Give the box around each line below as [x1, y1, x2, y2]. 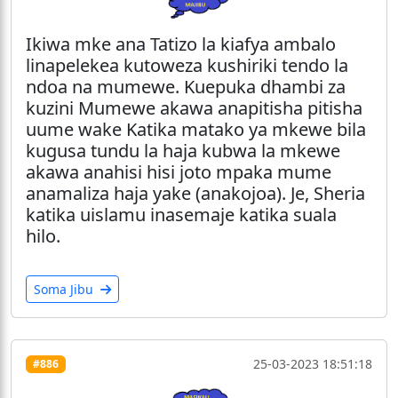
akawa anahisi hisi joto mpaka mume [26, 160, 331, 185]
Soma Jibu [34, 281, 97, 298]
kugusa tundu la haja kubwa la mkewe [26, 139, 340, 163]
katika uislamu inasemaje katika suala [26, 203, 337, 227]
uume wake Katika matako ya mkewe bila [26, 117, 366, 142]
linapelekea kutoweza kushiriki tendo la [26, 53, 348, 78]
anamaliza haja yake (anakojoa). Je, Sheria [26, 181, 365, 206]
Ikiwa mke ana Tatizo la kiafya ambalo [26, 32, 336, 57]
